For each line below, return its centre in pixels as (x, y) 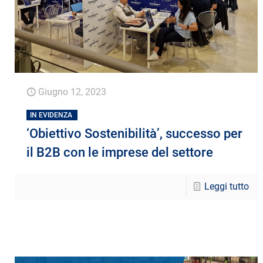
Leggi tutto (226, 186)
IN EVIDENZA (51, 115)
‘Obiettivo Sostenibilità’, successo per (135, 133)
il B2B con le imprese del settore (120, 152)
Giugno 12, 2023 (73, 92)
